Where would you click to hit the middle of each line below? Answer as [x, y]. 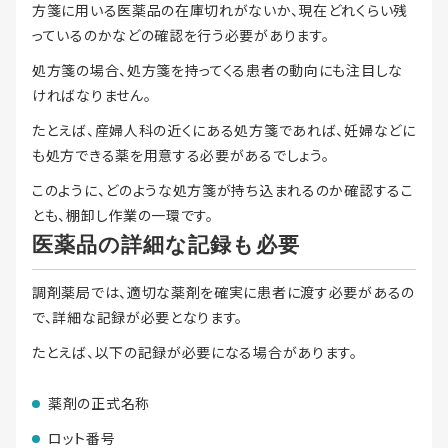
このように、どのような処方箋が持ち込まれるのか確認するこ [223, 190]
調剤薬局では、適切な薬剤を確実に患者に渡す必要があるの [223, 292]
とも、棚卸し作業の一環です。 [123, 215]
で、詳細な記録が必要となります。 [138, 317]
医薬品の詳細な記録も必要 [166, 245]
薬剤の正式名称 [99, 403]
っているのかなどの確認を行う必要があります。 [181, 35]
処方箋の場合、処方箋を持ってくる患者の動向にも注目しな [217, 70]
